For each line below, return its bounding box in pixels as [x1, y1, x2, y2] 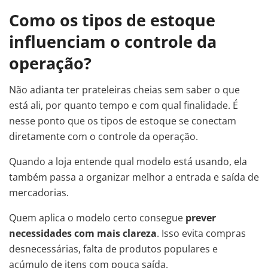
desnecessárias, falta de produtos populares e [9, 242, 218, 256]
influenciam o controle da [9, 30, 217, 53]
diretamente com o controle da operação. [9, 130, 198, 144]
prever [185, 211, 216, 225]
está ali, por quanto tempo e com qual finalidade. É [9, 99, 238, 112]
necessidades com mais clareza [9, 227, 157, 240]
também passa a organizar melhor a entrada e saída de [9, 170, 259, 184]
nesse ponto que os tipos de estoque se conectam [9, 114, 236, 128]
